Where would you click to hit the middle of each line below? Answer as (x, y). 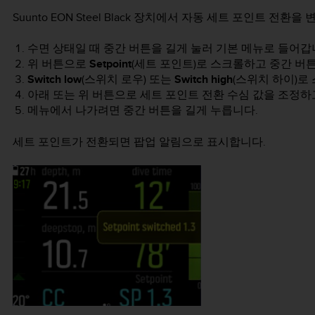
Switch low (54, 79)
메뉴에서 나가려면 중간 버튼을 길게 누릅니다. (142, 110)
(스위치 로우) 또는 (128, 79)
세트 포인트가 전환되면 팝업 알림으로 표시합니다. (139, 141)
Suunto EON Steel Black (72, 17)
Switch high (203, 79)
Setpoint (110, 64)
